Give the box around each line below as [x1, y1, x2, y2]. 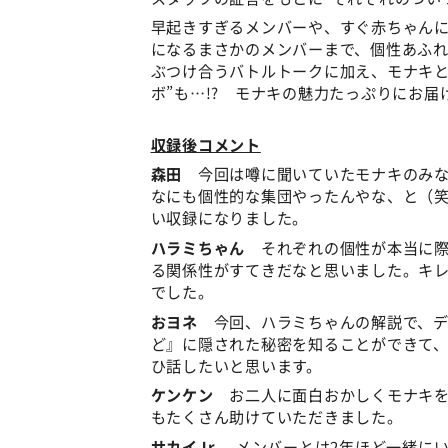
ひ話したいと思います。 [150, 353, 322, 376]
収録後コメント [150, 132, 261, 155]
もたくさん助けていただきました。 [150, 405, 403, 428]
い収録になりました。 [150, 206, 309, 229]
